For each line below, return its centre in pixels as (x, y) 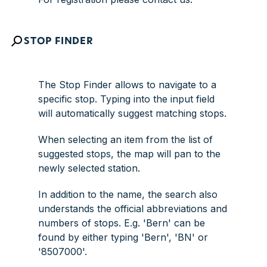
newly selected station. (89, 168)
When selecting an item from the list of (125, 139)
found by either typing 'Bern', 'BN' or (123, 237)
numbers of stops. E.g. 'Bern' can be (122, 223)
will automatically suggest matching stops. (132, 113)
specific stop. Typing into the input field (126, 99)
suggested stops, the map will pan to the (129, 154)
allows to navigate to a (164, 85)
